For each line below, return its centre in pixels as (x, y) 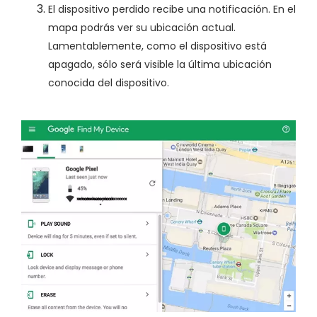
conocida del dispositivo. (109, 83)
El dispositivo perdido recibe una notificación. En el (172, 10)
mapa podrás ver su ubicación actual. (142, 28)
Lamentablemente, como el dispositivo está (157, 46)
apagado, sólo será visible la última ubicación (160, 65)
